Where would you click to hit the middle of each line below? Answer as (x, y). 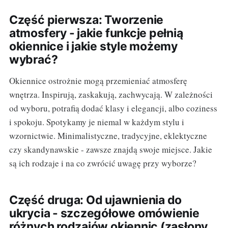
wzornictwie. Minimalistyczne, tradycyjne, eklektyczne (108, 136)
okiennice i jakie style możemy (93, 47)
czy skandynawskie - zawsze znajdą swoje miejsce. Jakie (110, 150)
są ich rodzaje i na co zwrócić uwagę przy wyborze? (103, 163)
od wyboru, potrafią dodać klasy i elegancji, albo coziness (113, 108)
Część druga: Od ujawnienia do (95, 200)
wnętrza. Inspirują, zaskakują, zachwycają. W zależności (111, 95)
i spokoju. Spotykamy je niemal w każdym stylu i (96, 122)
